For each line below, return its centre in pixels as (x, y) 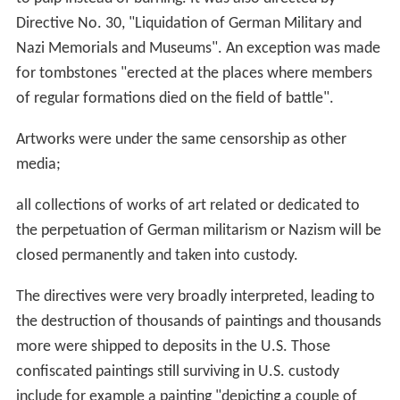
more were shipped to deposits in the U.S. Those (173, 346)
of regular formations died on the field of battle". (175, 98)
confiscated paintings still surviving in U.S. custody (177, 371)
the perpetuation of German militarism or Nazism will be (198, 230)
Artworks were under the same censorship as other (181, 139)
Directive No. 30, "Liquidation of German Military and (188, 23)
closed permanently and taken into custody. (157, 255)
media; (38, 164)
